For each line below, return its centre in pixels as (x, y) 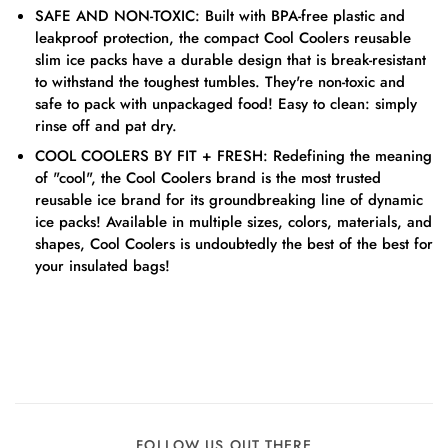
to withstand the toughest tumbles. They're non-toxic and (220, 82)
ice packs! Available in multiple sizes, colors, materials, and (233, 222)
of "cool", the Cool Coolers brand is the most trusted (208, 178)
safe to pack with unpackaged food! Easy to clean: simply (226, 104)
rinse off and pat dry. (106, 126)
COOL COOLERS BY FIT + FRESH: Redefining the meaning (233, 156)
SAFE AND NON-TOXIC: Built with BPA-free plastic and (220, 16)
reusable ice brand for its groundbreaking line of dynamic (229, 200)
